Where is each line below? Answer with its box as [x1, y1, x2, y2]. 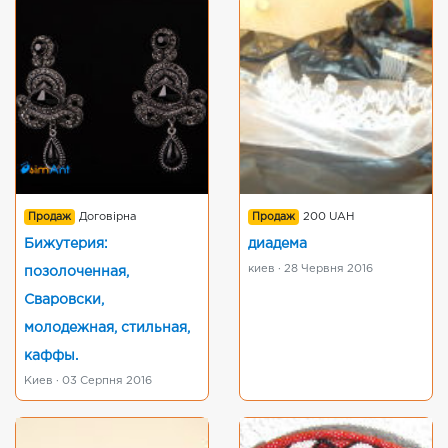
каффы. [24, 350, 78, 362]
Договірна [79, 212, 137, 222]
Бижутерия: [24, 238, 108, 250]
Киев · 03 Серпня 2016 [24, 376, 152, 386]
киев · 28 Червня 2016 [248, 264, 373, 274]
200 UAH [303, 212, 356, 222]
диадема [248, 238, 307, 250]
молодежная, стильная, [24, 322, 190, 334]
